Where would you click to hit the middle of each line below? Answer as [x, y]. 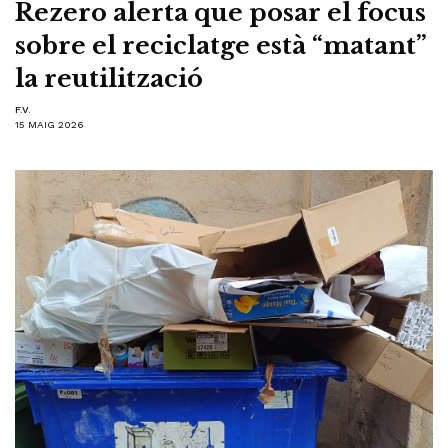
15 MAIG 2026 [49, 125]
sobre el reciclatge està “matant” [221, 46]
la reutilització [109, 79]
